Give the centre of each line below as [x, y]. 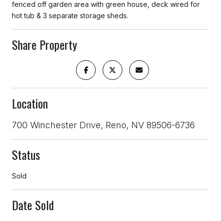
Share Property [44, 45]
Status [26, 155]
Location [30, 103]
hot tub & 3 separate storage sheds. [70, 16]
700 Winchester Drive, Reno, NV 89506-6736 [103, 125]
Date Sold [33, 205]
